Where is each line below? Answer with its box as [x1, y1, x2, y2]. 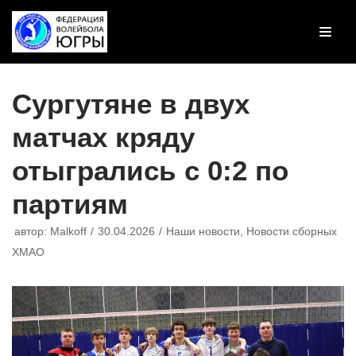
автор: [14, 225, 50, 238]
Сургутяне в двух [12, 87, 250, 119]
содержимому [16, 52, 98, 66]
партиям [12, 188, 128, 219]
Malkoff [50, 225, 87, 238]
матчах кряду [12, 121, 195, 153]
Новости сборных [246, 225, 337, 238]
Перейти [16, 11, 67, 25]
